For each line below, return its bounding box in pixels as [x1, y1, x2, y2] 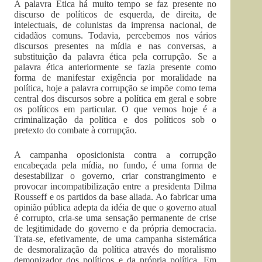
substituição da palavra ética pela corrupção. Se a [14, 51, 217, 61]
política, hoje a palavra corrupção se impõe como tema [14, 83, 217, 93]
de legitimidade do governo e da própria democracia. [14, 223, 217, 233]
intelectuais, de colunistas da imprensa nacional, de [14, 20, 217, 30]
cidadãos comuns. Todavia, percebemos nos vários [14, 30, 217, 40]
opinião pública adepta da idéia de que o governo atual [14, 202, 217, 212]
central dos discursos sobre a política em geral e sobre [14, 94, 217, 104]
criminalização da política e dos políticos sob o [14, 115, 217, 125]
